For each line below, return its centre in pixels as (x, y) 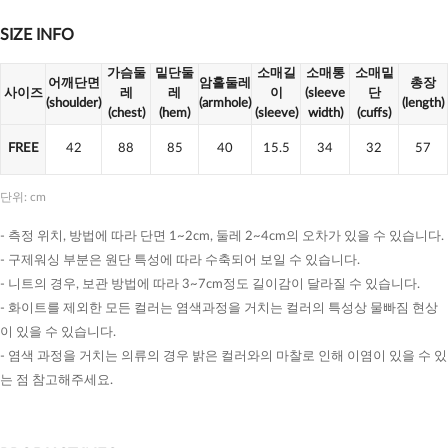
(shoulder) (73, 103)
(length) (423, 103)
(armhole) (225, 103)
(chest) (126, 113)
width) (325, 113)
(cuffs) (374, 113)
